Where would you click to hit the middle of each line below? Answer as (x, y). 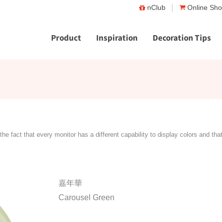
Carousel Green (86, 197)
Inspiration (117, 37)
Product (66, 37)
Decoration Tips (182, 37)
